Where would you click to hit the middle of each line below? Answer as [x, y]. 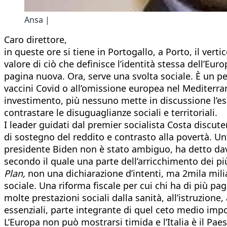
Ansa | [37, 20]
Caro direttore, [35, 39]
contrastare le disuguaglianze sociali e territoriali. [111, 112]
